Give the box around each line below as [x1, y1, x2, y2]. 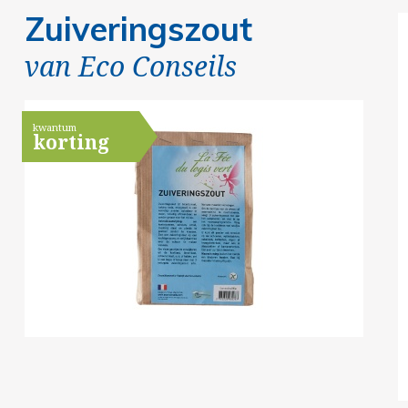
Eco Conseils [77, 46, 237, 85]
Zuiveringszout [24, 7, 252, 49]
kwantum [32, 120, 76, 135]
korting [32, 129, 109, 156]
